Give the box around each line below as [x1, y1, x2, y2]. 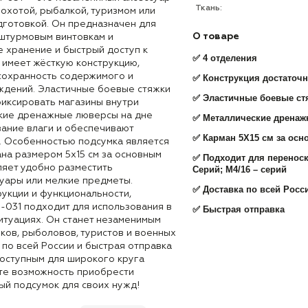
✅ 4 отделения [192, 53, 257, 63]
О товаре [192, 32, 239, 41]
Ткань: [195, 4, 222, 12]
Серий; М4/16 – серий [192, 164, 287, 175]
